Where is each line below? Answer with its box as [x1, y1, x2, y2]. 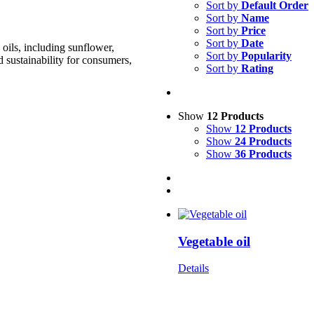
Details [178, 262, 209, 275]
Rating [241, 62, 273, 74]
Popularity [241, 49, 292, 62]
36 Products [235, 147, 292, 160]
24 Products [235, 135, 292, 147]
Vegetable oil [178, 233, 250, 249]
